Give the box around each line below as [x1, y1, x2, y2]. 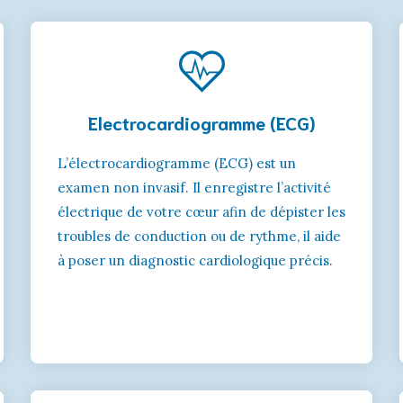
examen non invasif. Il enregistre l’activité [58, 178, 331, 196]
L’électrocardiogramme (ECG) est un [58, 154, 296, 172]
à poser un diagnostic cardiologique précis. [58, 251, 333, 269]
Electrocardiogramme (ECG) [88, 110, 315, 134]
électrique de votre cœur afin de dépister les [58, 202, 345, 220]
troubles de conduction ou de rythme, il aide [58, 227, 341, 245]
